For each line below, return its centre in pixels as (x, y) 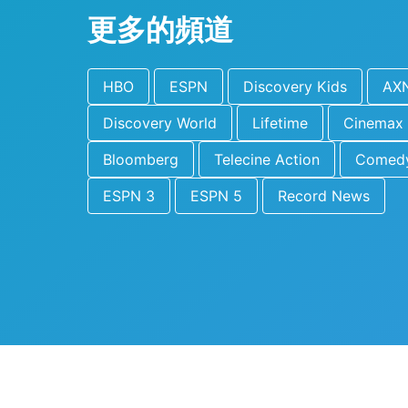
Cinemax (373, 123)
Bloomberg (141, 159)
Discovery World (160, 123)
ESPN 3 (129, 196)
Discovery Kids (295, 87)
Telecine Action (267, 159)
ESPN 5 (216, 196)
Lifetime (280, 123)
